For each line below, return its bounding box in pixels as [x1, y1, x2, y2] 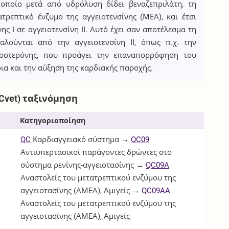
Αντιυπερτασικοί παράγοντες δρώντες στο [20, 147, 172, 157]
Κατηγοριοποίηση [20, 116, 86, 125]
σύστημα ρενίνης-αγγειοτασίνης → [20, 160, 146, 170]
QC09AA [142, 186, 170, 195]
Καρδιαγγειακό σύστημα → [31, 134, 131, 144]
